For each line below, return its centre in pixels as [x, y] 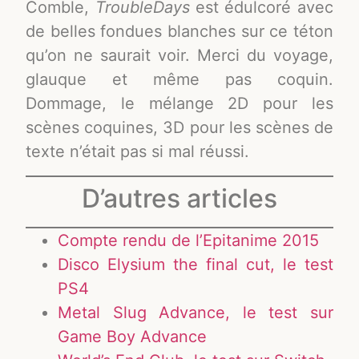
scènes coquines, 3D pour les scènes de [179, 128]
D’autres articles [179, 198]
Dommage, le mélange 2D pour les [179, 104]
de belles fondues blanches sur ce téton [179, 32]
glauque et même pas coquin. [179, 80]
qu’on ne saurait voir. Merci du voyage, [179, 56]
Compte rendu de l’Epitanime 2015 [189, 240]
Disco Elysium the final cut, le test [196, 264]
